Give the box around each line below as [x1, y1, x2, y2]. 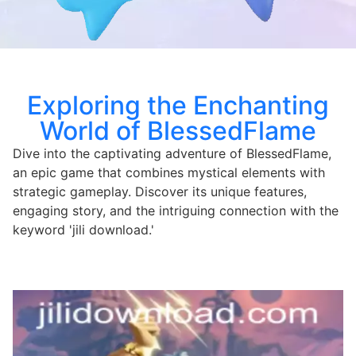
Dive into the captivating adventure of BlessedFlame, [13, 145, 331, 161]
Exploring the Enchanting [27, 89, 329, 121]
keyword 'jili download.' [13, 221, 154, 238]
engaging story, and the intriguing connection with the [13, 202, 339, 219]
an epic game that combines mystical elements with [13, 164, 325, 180]
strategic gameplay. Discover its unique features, [13, 183, 307, 199]
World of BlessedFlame [40, 114, 316, 146]
